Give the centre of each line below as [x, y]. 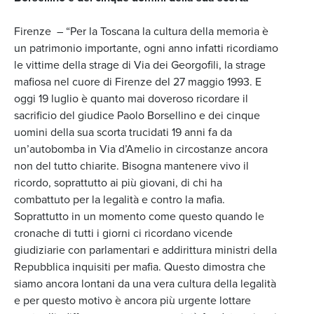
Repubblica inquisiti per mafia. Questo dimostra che [140, 267]
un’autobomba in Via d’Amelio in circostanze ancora [141, 149]
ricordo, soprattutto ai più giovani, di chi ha [118, 183]
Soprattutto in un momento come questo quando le [139, 216]
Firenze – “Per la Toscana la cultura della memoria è [141, 31]
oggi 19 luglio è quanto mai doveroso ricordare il [131, 98]
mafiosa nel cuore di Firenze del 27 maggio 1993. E [138, 82]
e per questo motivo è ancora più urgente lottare [132, 300]
